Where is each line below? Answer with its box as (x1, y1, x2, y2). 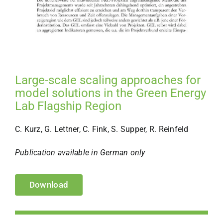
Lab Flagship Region (14, 99, 121, 113)
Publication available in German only (14, 147, 145, 157)
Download (29, 179, 69, 190)
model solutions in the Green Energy (14, 86, 206, 100)
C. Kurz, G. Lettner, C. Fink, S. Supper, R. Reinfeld (14, 124, 189, 134)
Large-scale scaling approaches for (14, 73, 201, 87)
